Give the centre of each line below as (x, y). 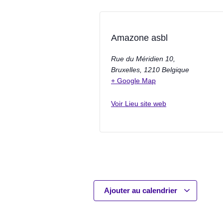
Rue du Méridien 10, (143, 59)
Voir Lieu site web (139, 104)
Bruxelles (125, 70)
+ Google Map (133, 81)
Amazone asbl (139, 38)
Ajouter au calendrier (142, 191)
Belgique (175, 70)
